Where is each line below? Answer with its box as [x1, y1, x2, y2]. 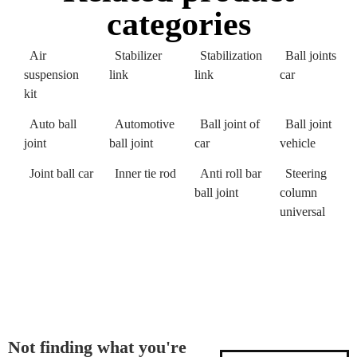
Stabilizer [115, 49, 162, 63]
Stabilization [200, 49, 262, 63]
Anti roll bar [200, 167, 261, 181]
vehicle [280, 136, 316, 151]
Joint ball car [29, 167, 93, 181]
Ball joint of [200, 117, 260, 131]
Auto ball [29, 117, 76, 131]
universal [280, 205, 325, 219]
